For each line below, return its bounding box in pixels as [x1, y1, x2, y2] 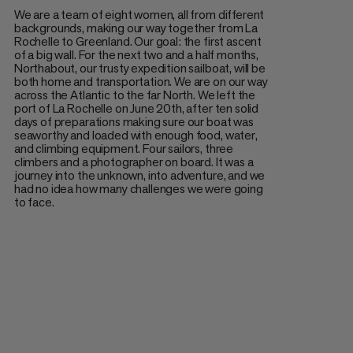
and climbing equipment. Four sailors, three [13, 139, 234, 157]
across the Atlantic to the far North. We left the [13, 86, 256, 103]
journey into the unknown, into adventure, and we [13, 166, 266, 184]
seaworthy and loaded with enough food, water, [13, 126, 258, 143]
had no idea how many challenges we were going [13, 180, 263, 197]
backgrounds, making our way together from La [13, 19, 258, 36]
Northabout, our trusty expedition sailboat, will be [13, 59, 266, 76]
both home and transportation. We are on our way [13, 72, 268, 90]
